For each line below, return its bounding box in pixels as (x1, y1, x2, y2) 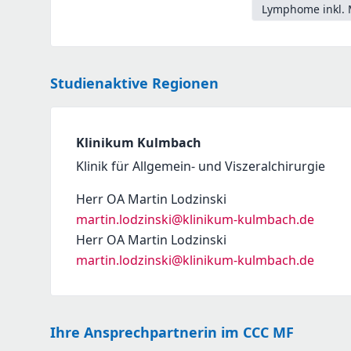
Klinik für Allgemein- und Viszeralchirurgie (76, 157, 325, 175)
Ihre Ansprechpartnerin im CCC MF (50, 323, 294, 342)
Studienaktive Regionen (50, 74, 219, 92)
